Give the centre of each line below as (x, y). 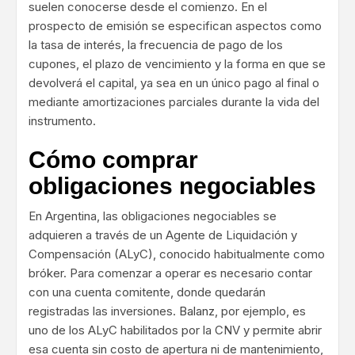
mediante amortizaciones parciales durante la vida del (174, 102)
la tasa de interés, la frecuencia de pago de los (156, 45)
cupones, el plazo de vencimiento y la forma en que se (177, 64)
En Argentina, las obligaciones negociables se (153, 216)
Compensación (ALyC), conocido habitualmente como (177, 254)
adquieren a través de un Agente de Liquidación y (163, 235)
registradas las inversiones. (104, 311)
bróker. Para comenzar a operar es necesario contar (170, 273)
